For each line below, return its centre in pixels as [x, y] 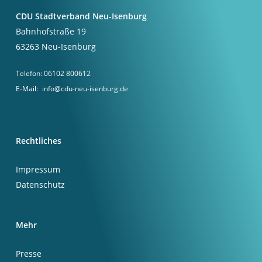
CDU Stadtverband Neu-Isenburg [81, 16]
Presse [28, 254]
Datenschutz [40, 185]
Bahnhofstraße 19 [51, 31]
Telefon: [29, 73]
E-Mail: [27, 89]
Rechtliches [38, 141]
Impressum [38, 169]
